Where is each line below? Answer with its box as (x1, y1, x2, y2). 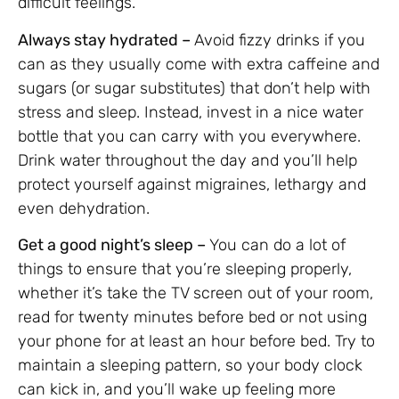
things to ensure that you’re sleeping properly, (18, 258, 352, 279)
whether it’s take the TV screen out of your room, (18, 282, 373, 303)
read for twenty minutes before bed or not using (18, 306, 367, 327)
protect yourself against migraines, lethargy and (18, 174, 366, 194)
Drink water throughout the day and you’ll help (18, 150, 357, 170)
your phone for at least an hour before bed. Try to (18, 330, 375, 351)
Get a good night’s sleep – (18, 234, 209, 255)
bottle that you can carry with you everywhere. (18, 126, 361, 146)
